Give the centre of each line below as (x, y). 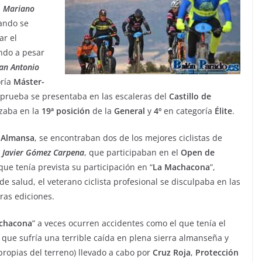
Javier (13, 153)
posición (73, 111)
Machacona (187, 167)
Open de (198, 153)
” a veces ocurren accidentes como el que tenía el (129, 223)
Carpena (69, 153)
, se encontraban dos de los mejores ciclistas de (128, 138)
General (130, 111)
